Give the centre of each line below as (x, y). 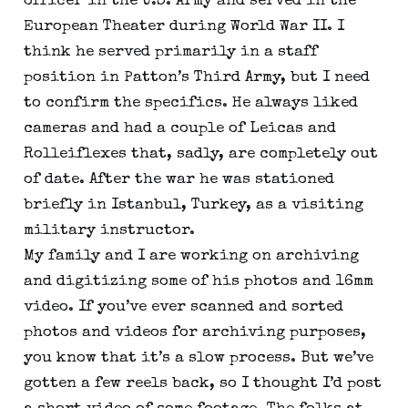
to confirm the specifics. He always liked (190, 104)
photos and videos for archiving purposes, (194, 333)
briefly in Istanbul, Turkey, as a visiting (193, 206)
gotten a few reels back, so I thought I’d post (202, 384)
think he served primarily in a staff (170, 53)
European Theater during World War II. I (184, 27)
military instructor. (109, 231)
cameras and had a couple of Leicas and (179, 129)
